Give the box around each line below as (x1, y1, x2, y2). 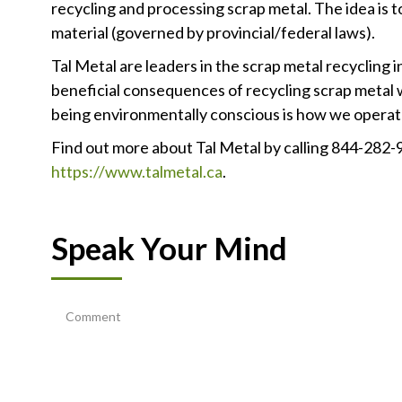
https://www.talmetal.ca (51, 162, 223, 181)
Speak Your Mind (51, 229, 287, 267)
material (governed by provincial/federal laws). (51, 22, 375, 42)
